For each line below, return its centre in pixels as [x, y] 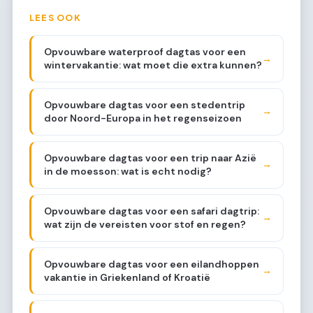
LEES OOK [55, 18]
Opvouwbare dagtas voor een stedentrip [144, 104]
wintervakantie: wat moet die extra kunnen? [153, 65]
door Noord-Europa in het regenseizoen [143, 118]
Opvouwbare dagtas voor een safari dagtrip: [151, 211]
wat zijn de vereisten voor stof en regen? [145, 224]
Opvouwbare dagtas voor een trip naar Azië [150, 158]
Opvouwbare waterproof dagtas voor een [145, 52]
